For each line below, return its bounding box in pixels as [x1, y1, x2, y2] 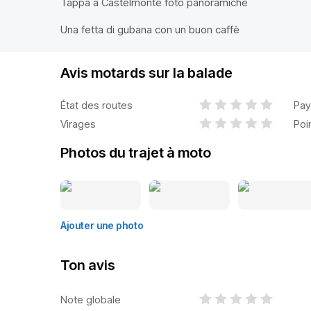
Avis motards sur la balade [60, 65, 233, 81]
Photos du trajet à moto [60, 144, 211, 161]
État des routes [60, 98, 133, 112]
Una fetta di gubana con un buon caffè [60, 23, 239, 36]
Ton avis [60, 257, 115, 274]
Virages [60, 117, 96, 131]
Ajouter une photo [60, 219, 144, 231]
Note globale [60, 292, 121, 306]
